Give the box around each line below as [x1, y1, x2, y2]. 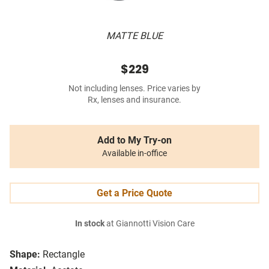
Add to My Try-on [97, 134, 172, 147]
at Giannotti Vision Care [104, 219, 195, 229]
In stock [74, 219, 104, 229]
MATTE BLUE [106, 30, 163, 42]
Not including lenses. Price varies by [68, 83, 201, 94]
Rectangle [43, 249, 85, 261]
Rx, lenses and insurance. [88, 95, 181, 106]
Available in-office [102, 148, 167, 159]
